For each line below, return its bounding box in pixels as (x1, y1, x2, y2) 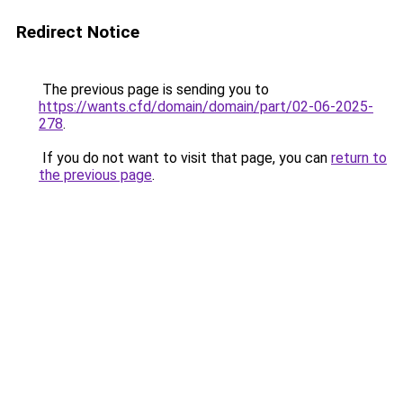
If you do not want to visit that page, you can (39, 149, 331, 166)
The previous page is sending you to (39, 81, 269, 98)
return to (331, 149, 387, 166)
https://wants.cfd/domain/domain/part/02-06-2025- (39, 98, 373, 115)
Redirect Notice (16, 22, 139, 42)
